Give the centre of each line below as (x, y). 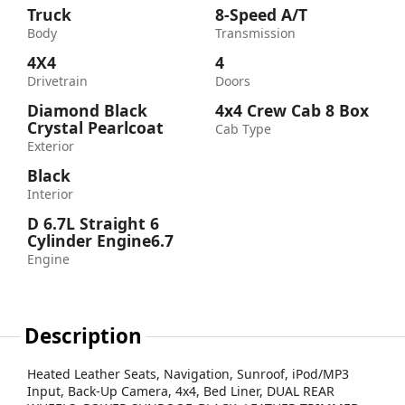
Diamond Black (87, 110)
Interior (50, 193)
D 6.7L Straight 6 (93, 223)
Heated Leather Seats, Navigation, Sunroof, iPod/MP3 (188, 373)
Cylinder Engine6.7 (100, 240)
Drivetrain (57, 80)
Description (84, 335)
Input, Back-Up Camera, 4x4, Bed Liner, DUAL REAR (181, 391)
